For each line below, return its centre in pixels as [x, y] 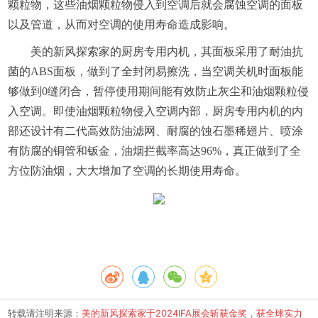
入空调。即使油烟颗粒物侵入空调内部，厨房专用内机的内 [155, 111]
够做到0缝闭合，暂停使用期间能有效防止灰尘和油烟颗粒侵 [158, 91]
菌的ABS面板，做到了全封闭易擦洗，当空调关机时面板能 [155, 71]
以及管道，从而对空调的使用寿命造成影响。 [121, 24]
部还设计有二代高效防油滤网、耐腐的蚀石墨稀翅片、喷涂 [155, 131]
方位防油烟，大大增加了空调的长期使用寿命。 [127, 170]
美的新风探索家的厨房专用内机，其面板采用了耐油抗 [166, 51]
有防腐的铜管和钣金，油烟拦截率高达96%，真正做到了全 [154, 150]
